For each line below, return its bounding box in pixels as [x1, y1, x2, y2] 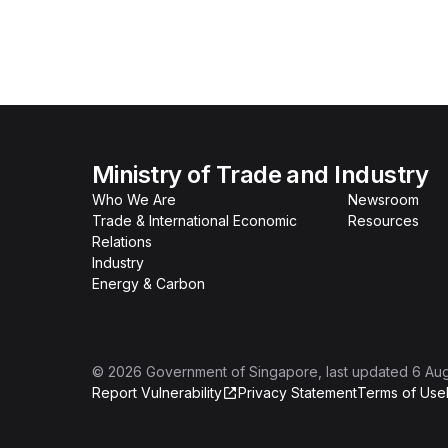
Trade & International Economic [92, 212, 297, 229]
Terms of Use [357, 384, 446, 401]
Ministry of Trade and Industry [92, 160, 429, 189]
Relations [92, 233, 152, 250]
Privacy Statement [238, 384, 357, 401]
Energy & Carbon [92, 275, 205, 292]
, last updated [318, 363, 408, 380]
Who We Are [92, 191, 176, 208]
